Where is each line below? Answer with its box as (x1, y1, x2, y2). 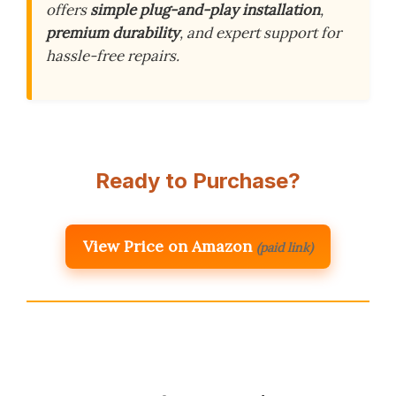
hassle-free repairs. (46, 46, 179, 66)
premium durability (46, 23, 179, 43)
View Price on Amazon (83, 236, 252, 257)
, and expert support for (179, 23, 341, 43)
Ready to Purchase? (95, 168, 301, 194)
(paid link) (256, 240, 313, 256)
